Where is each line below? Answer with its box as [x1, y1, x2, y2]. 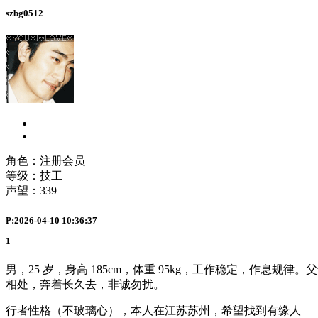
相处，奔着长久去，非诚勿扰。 [6, 278, 165, 291]
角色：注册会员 [6, 155, 85, 168]
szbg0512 [6, 8, 43, 19]
